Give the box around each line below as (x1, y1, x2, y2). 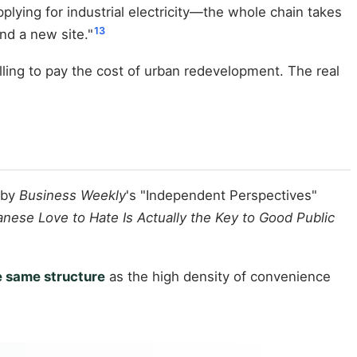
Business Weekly (19, 187, 126, 204)
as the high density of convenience (105, 268, 331, 284)
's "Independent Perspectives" (126, 187, 317, 204)
